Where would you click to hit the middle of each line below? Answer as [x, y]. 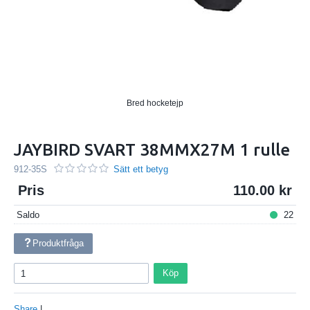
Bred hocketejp [155, 103]
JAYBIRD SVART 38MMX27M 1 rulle [152, 149]
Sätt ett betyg [141, 169]
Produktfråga [58, 244]
